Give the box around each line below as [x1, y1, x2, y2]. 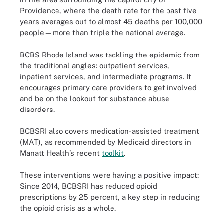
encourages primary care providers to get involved [20, 83, 197, 92]
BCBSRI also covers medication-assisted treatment [20, 127, 199, 135]
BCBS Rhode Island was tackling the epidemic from [20, 50, 200, 59]
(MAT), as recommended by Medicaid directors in [20, 138, 191, 146]
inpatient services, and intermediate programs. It [20, 72, 191, 81]
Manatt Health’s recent [20, 149, 102, 157]
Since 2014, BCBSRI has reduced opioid [20, 181, 157, 190]
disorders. [20, 105, 55, 113]
